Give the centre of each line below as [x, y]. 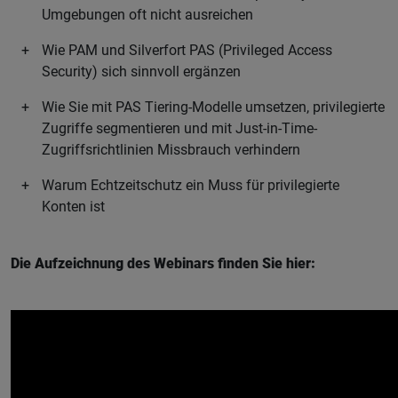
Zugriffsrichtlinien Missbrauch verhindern [171, 150]
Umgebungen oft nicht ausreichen [148, 15]
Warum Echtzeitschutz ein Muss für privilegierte [191, 186]
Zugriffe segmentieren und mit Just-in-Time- [180, 129]
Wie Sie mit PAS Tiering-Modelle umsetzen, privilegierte [214, 107]
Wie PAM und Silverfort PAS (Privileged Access [187, 51]
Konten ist [74, 207]
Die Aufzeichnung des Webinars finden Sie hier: [163, 264]
